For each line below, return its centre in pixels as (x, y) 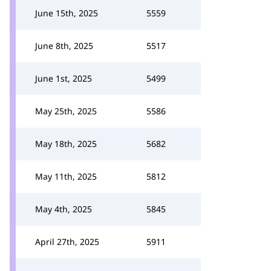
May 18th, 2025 (66, 144)
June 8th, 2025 (64, 46)
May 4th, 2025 (64, 209)
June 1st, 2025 (64, 78)
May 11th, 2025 (66, 176)
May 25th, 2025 (66, 111)
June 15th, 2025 (67, 13)
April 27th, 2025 (67, 242)
